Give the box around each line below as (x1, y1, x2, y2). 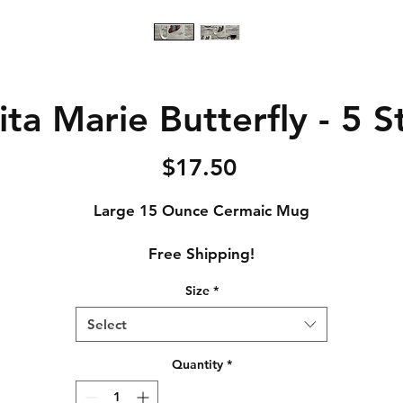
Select (87, 316, 127, 333)
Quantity (171, 356, 223, 372)
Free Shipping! (148, 245, 255, 263)
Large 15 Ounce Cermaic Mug (94, 201, 309, 219)
